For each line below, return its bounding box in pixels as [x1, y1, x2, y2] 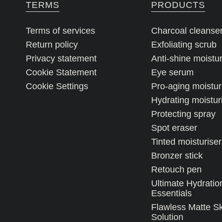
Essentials [151, 188, 192, 198]
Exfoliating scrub [151, 39, 217, 50]
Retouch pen [151, 164, 202, 174]
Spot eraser [151, 122, 197, 133]
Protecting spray [151, 109, 216, 119]
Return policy [26, 39, 78, 50]
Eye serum [151, 67, 194, 77]
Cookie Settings [26, 81, 88, 91]
